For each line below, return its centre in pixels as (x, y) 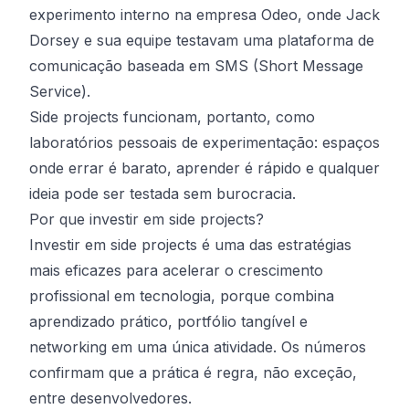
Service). (60, 91)
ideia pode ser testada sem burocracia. (163, 194)
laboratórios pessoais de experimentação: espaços (204, 142)
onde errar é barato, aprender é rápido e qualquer (204, 168)
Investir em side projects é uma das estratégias (190, 245)
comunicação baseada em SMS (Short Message (196, 66)
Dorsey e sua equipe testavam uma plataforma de (202, 40)
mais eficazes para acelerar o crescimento (176, 270)
